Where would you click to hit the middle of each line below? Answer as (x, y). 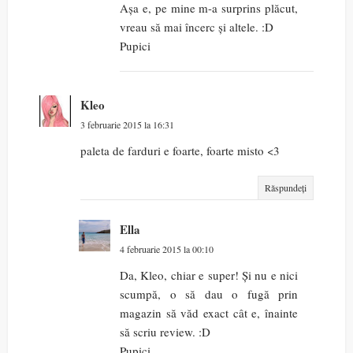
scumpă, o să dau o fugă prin (209, 294)
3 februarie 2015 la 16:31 (127, 125)
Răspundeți (286, 188)
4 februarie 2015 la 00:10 (167, 249)
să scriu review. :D (165, 332)
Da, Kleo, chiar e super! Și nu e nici (209, 275)
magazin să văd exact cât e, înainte (209, 313)
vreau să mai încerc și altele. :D (197, 27)
